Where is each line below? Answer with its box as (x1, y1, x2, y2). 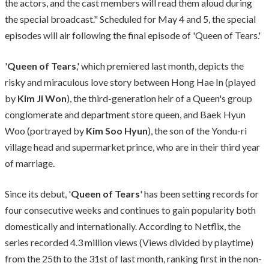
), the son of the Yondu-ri (148, 124, 247, 136)
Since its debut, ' (5, 187, 71, 199)
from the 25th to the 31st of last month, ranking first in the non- (5, 252, 262, 264)
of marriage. (5, 157, 55, 169)
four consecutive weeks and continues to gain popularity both (5, 204, 256, 216)
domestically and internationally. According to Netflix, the (5, 220, 241, 232)
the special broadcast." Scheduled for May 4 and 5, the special (5, 13, 256, 25)
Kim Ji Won (17, 92, 67, 104)
